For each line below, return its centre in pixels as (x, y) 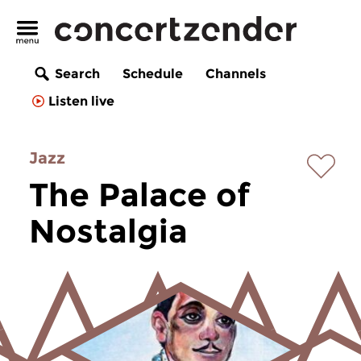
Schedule (153, 74)
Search (77, 74)
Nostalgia (108, 231)
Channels (236, 74)
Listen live (81, 102)
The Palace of (139, 195)
